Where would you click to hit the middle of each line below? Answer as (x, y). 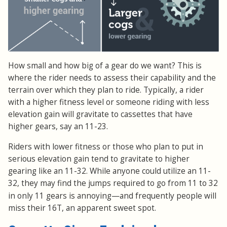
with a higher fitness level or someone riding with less (109, 102)
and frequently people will (168, 196)
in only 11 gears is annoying (60, 196)
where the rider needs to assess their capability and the (112, 78)
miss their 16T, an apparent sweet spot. (82, 208)
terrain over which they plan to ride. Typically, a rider (106, 90)
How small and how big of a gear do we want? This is (105, 65)
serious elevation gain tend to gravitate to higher (99, 159)
